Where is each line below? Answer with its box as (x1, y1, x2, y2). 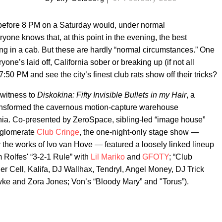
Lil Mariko (91, 153, 125, 162)
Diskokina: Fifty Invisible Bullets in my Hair (37, 91, 186, 100)
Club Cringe (37, 128, 79, 137)
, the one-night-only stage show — (79, 128, 199, 137)
